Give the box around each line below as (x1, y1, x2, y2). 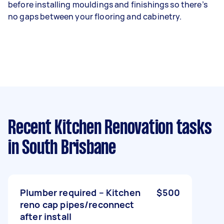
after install (20, 210, 71, 222)
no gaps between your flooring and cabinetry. (8, 10, 182, 22)
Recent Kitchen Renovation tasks (8, 119, 212, 137)
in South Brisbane (8, 139, 116, 157)
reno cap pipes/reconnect (20, 198, 134, 210)
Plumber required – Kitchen (20, 186, 140, 198)
